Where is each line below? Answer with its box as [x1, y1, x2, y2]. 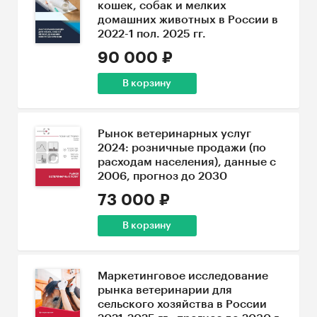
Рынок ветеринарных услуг [97, 128, 251, 139]
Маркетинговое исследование [97, 270, 268, 282]
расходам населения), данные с [97, 156, 276, 168]
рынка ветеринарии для [97, 284, 232, 296]
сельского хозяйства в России [97, 299, 267, 310]
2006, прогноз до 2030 [97, 171, 227, 182]
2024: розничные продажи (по [97, 142, 266, 154]
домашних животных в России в [97, 14, 278, 25]
